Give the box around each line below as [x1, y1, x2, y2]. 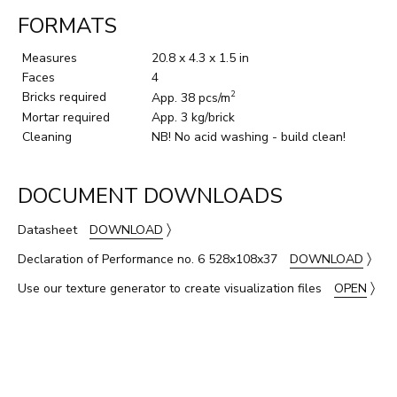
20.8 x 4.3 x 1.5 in [152, 49, 249, 66]
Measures [22, 49, 77, 66]
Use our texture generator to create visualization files [18, 279, 325, 297]
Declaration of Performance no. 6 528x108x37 [18, 250, 281, 268]
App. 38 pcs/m [152, 89, 230, 106]
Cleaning [22, 128, 72, 145]
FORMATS [18, 11, 117, 40]
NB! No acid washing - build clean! [152, 128, 346, 145]
